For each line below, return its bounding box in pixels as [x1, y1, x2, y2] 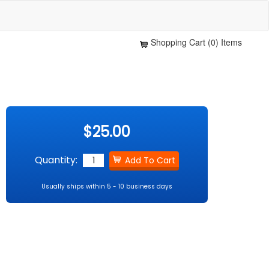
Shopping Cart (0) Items [151, 36, 242, 48]
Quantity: [35, 153, 78, 167]
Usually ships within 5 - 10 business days [41, 182, 173, 191]
